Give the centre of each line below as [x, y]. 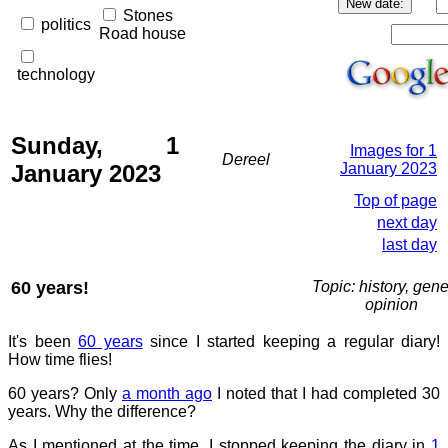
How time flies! [60, 359]
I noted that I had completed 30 [326, 393]
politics [66, 24]
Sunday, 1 [95, 145]
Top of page [395, 200]
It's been [43, 341]
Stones [148, 15]
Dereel [245, 159]
